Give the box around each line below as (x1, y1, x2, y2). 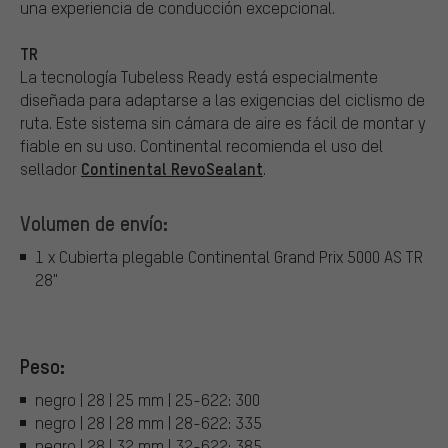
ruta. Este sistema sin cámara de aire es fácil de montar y (20, 111, 426, 133)
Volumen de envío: (20, 209, 168, 236)
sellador (20, 157, 81, 179)
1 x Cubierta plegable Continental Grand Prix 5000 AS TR (35, 246, 423, 268)
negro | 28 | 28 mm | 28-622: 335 (35, 412, 262, 434)
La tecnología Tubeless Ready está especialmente (20, 65, 378, 87)
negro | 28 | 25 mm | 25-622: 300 (35, 389, 260, 411)
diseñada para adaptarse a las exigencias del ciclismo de (20, 88, 425, 110)
